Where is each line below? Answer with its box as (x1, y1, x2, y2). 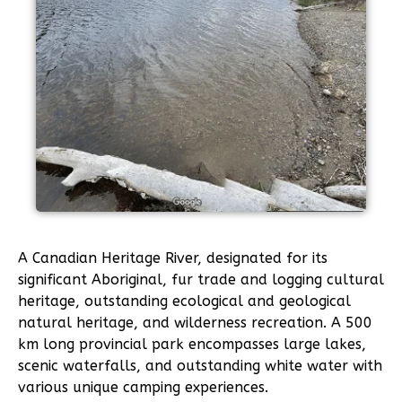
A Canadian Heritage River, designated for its (18, 249, 328, 267)
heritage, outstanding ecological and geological (18, 293, 351, 310)
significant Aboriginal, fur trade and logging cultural (18, 271, 384, 289)
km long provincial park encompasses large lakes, (18, 336, 366, 354)
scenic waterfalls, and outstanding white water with (18, 357, 382, 375)
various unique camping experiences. (18, 379, 268, 397)
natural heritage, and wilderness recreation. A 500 (18, 314, 372, 332)
